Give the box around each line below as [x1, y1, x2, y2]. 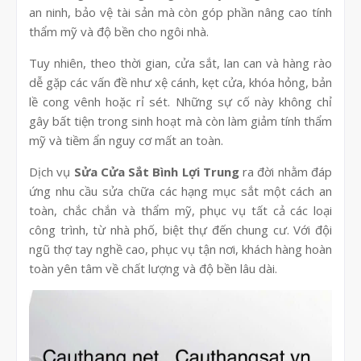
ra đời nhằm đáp [239, 163, 333, 180]
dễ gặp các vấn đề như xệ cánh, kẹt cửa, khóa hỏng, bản [29, 73, 332, 90]
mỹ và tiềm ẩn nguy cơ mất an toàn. [29, 131, 223, 148]
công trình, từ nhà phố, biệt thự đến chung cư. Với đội [29, 221, 332, 238]
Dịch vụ [29, 163, 74, 180]
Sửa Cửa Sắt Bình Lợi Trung [73, 163, 239, 180]
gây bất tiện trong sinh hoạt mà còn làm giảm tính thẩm [29, 112, 332, 129]
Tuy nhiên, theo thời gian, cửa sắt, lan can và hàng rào [29, 54, 332, 71]
